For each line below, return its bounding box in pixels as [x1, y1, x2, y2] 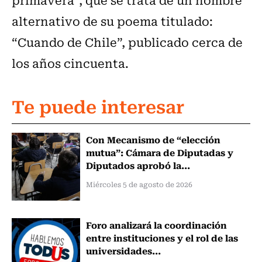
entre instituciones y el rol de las [85, 230, 238, 245]
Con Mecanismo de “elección [85, 132, 220, 146]
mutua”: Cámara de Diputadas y [85, 144, 233, 159]
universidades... [85, 243, 161, 258]
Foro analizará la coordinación [85, 218, 227, 232]
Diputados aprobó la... [85, 157, 190, 172]
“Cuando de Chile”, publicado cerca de [12, 32, 243, 51]
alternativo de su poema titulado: [12, 11, 213, 30]
